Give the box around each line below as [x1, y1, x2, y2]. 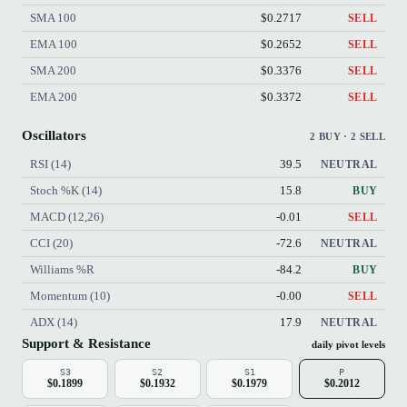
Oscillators [22, 126, 86, 143]
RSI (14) [29, 156, 71, 171]
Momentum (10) [29, 288, 110, 303]
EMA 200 [29, 90, 77, 104]
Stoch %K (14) [29, 183, 102, 197]
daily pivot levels [312, 338, 385, 350]
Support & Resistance [22, 334, 151, 351]
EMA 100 [29, 37, 77, 52]
